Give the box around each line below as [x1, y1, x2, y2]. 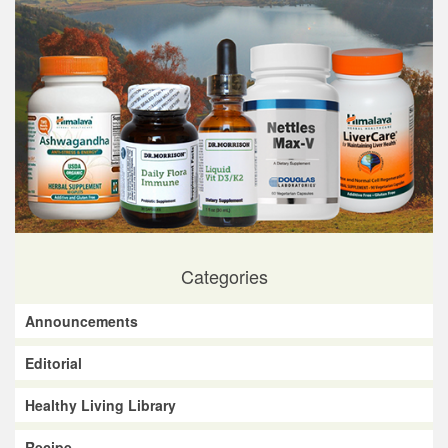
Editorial [25, 352, 82, 373]
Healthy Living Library [25, 394, 176, 415]
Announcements [25, 310, 138, 331]
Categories [180, 262, 268, 289]
